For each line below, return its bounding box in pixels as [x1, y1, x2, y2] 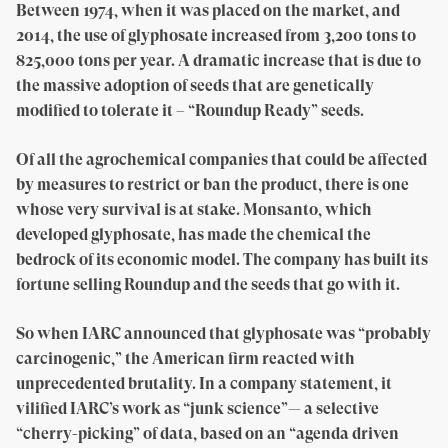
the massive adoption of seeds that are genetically [16, 76, 374, 95]
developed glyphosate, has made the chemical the [16, 225, 371, 244]
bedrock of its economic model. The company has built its [16, 250, 428, 269]
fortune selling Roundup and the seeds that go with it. [16, 275, 400, 294]
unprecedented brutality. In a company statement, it [16, 374, 392, 393]
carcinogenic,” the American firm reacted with [16, 349, 355, 368]
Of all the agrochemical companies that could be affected [16, 150, 427, 169]
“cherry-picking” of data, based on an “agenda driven [16, 424, 399, 443]
